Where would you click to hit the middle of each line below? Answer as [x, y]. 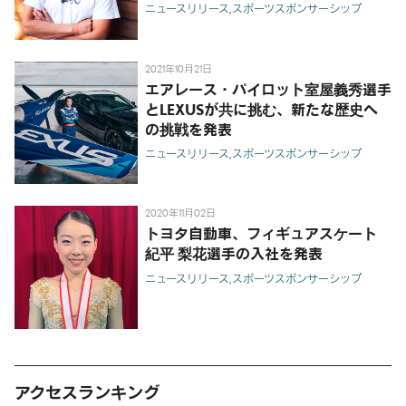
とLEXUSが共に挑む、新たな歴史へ [261, 109]
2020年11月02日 [180, 213]
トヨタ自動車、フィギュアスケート [261, 234]
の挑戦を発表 [188, 129]
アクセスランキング [87, 392]
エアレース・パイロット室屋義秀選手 [268, 89]
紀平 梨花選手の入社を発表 [233, 254]
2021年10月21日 [178, 68]
